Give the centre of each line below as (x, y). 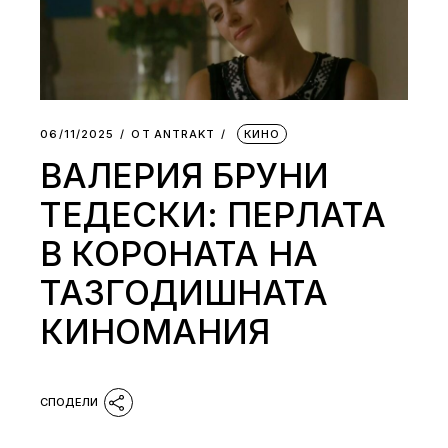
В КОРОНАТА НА (179, 254)
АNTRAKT (184, 134)
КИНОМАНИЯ (155, 332)
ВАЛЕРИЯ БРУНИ (185, 176)
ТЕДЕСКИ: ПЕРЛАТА (213, 215)
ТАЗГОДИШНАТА (184, 293)
